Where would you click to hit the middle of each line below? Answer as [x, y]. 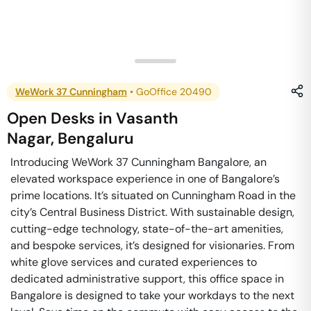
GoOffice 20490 [174, 92]
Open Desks [51, 118]
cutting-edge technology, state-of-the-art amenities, [147, 229]
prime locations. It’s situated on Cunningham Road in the [153, 195]
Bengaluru [96, 138]
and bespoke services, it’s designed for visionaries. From [152, 245]
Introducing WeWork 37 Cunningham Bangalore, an [138, 162]
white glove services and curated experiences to [134, 262]
